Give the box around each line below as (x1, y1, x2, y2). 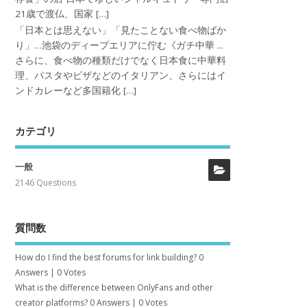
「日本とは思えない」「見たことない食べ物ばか (15, 24, 227, 37)
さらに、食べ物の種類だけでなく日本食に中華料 (15, 54, 227, 67)
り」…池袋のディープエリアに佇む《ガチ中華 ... (15, 39, 224, 52)
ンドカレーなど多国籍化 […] (15, 84, 137, 97)
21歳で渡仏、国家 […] (15, 8, 110, 21)
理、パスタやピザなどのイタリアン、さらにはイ (15, 69, 227, 82)
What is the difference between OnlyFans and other (15, 282, 214, 294)
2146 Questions (15, 176, 77, 188)
